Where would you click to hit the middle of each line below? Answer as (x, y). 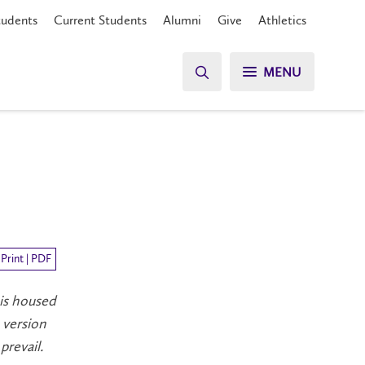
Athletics (282, 20)
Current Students (100, 20)
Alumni (182, 20)
